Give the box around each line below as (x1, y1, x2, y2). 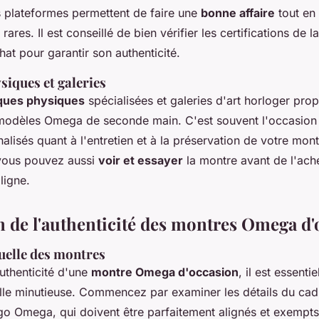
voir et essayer (98, 153, 183, 168)
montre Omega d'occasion (91, 265, 239, 280)
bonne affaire (201, 6, 275, 21)
